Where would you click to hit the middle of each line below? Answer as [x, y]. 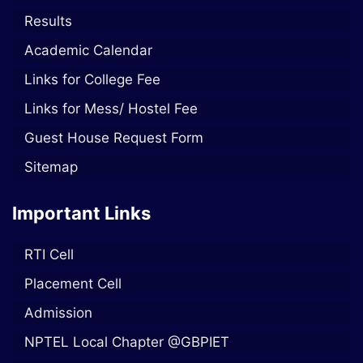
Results [48, 21]
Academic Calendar [88, 50]
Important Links [81, 213]
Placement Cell [73, 283]
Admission [58, 312]
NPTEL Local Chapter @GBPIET [127, 342]
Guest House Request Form [114, 137]
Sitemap [51, 167]
